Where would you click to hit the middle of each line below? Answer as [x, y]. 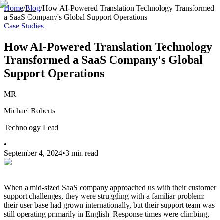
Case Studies [24, 26]
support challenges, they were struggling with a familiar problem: [104, 196]
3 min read [82, 153]
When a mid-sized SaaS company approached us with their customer [110, 187]
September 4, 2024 [33, 153]
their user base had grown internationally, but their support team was [109, 205]
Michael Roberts [29, 110]
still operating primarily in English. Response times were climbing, [107, 214]
